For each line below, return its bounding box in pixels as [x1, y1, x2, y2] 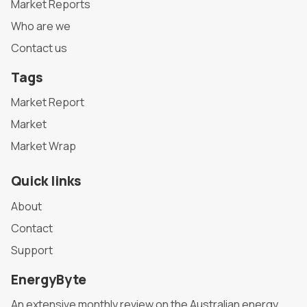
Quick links [11, 172, 82, 191]
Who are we [11, 18, 71, 34]
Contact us [11, 40, 67, 56]
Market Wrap [11, 138, 76, 154]
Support [11, 242, 53, 258]
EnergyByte [11, 270, 86, 288]
